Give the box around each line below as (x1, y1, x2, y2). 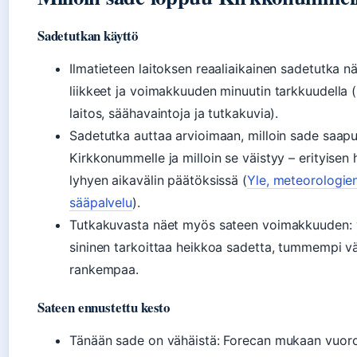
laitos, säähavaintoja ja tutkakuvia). (69, 105, 279, 122)
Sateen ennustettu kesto (37, 297, 171, 318)
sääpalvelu (69, 194, 133, 211)
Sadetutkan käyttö (37, 25, 139, 46)
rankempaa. (69, 261, 139, 278)
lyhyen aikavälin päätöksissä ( (69, 172, 247, 189)
